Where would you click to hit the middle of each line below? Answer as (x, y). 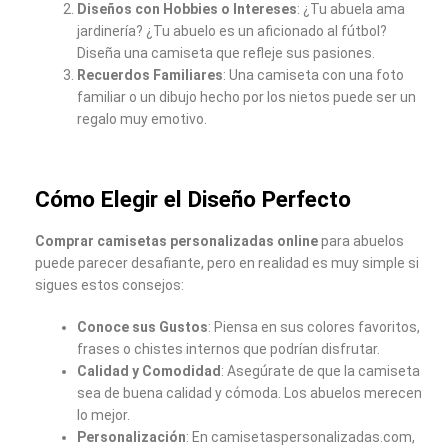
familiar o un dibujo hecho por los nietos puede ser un (246, 96)
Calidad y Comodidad (149, 370)
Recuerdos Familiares (150, 74)
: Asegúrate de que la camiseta (320, 370)
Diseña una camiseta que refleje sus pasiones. (226, 52)
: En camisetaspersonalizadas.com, (300, 436)
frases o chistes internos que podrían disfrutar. (228, 348)
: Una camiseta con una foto (313, 74)
